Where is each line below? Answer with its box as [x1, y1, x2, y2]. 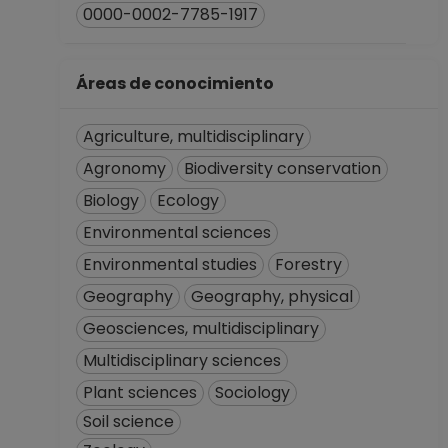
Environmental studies [83, 253, 257, 276]
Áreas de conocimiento [76, 72, 280, 95]
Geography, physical [191, 285, 353, 308]
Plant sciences [83, 381, 197, 404]
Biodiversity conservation [184, 157, 381, 180]
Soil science [83, 410, 174, 433]
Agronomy [83, 157, 166, 180]
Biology [83, 189, 139, 212]
